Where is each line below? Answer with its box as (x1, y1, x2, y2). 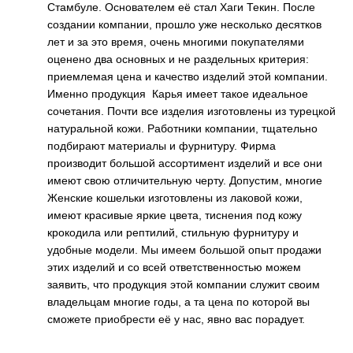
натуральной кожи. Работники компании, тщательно (47, 121, 318, 135)
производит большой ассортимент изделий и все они (47, 156, 322, 169)
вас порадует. (235, 312, 308, 325)
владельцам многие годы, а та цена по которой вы (47, 295, 310, 308)
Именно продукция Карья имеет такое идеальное (47, 87, 308, 100)
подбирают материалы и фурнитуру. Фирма (47, 139, 276, 152)
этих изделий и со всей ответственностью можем (47, 260, 301, 273)
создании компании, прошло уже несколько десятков (47, 17, 321, 31)
